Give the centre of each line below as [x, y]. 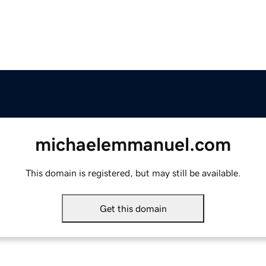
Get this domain [133, 209]
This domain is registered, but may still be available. [133, 173]
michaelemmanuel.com [133, 145]
